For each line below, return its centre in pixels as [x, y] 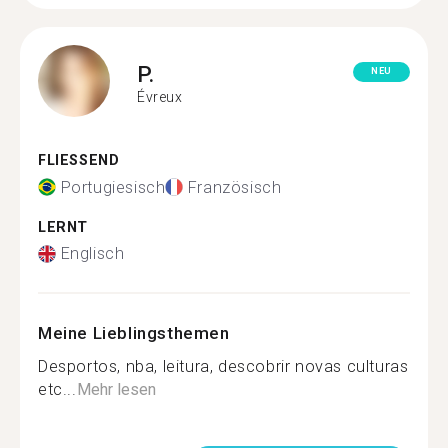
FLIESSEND [73, 160]
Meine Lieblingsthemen [134, 333]
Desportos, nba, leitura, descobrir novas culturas [223, 366]
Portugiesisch [113, 187]
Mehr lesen [116, 389]
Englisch [92, 253]
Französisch [234, 187]
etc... [57, 389]
